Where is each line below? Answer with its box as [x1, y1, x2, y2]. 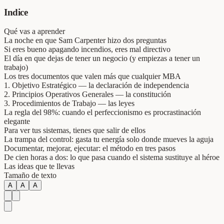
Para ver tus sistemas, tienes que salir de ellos [4, 126, 145, 135]
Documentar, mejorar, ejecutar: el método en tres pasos [4, 144, 175, 153]
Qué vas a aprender [4, 27, 65, 36]
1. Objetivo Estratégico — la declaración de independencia [4, 81, 189, 90]
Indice [4, 6, 28, 17]
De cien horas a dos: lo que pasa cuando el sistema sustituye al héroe [4, 153, 219, 162]
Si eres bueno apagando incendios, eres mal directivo [4, 45, 170, 54]
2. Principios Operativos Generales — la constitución [4, 90, 171, 99]
